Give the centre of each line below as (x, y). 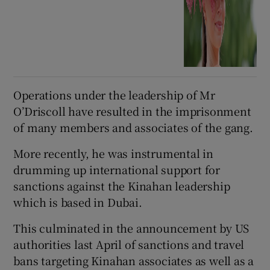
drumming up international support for (117, 170)
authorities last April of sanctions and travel (129, 244)
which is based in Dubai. (78, 202)
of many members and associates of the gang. (133, 127)
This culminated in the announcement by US (131, 228)
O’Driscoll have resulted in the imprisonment (132, 111)
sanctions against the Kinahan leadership (122, 186)
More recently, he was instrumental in (114, 153)
